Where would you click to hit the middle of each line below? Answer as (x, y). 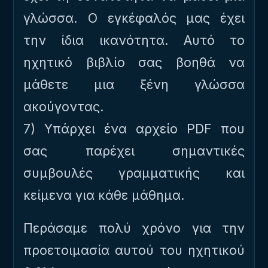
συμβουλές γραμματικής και (134, 173)
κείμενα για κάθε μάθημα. (104, 195)
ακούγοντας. (64, 106)
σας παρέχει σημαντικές (134, 151)
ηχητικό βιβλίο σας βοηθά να (134, 62)
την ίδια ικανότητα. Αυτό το (134, 40)
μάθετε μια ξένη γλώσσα (134, 84)
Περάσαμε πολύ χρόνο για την (134, 228)
